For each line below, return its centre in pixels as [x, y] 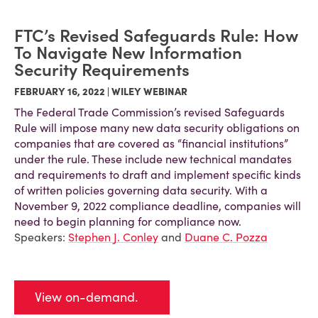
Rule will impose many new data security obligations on [157, 128]
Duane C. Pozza [226, 237]
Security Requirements [102, 70]
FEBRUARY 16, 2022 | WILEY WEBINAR [101, 92]
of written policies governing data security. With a [141, 190]
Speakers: [41, 237]
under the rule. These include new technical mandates [153, 159]
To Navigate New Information [128, 53]
